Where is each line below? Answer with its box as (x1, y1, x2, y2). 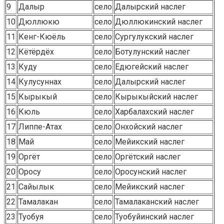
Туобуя (18, 212, 43, 221)
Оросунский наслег (115, 167, 186, 176)
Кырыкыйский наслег (115, 92, 198, 101)
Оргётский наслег (115, 152, 180, 161)
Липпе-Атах (18, 122, 62, 131)
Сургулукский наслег (115, 32, 193, 41)
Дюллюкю (18, 17, 59, 26)
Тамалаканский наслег (115, 197, 199, 206)
